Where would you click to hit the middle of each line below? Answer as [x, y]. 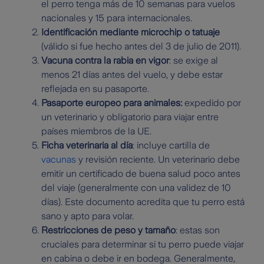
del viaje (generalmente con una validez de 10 [136, 188]
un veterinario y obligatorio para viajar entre [130, 117]
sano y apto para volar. [88, 216]
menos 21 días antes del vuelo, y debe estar [132, 75]
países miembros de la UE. [96, 131]
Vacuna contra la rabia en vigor [105, 61]
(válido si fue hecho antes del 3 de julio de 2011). [141, 47]
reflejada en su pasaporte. [95, 89]
